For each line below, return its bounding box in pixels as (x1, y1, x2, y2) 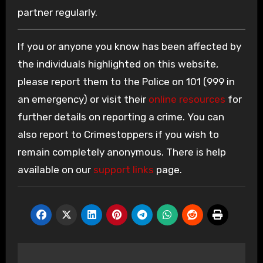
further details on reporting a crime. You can (17, 110, 224, 123)
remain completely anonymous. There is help (17, 146, 226, 158)
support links (93, 163, 154, 176)
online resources (148, 93, 225, 105)
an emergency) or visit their (17, 93, 149, 105)
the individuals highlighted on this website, (17, 58, 218, 70)
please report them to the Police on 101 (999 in (17, 75, 235, 87)
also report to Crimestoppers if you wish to (17, 128, 219, 140)
